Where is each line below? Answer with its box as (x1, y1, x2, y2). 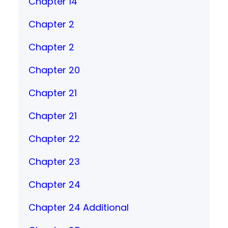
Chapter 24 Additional (28, 201, 129, 214)
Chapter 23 (28, 155, 80, 168)
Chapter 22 (28, 132, 80, 145)
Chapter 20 (28, 63, 80, 76)
